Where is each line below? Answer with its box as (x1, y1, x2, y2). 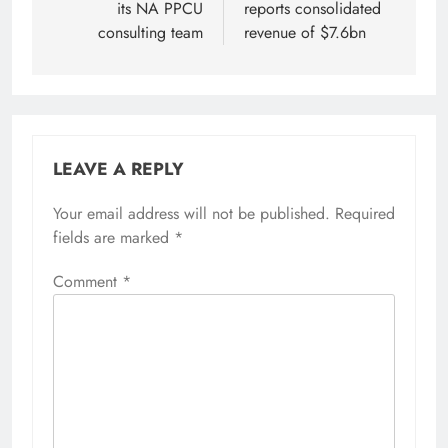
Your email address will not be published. (53, 202, 330, 226)
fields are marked (53, 226, 174, 250)
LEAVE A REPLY (53, 156, 184, 183)
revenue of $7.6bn (244, 21, 366, 45)
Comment (53, 270, 122, 294)
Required (335, 202, 395, 226)
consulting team (98, 21, 203, 45)
